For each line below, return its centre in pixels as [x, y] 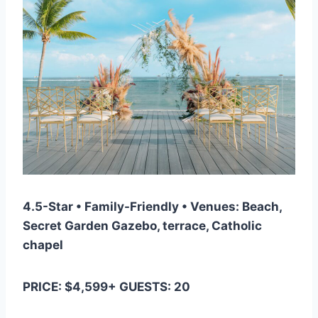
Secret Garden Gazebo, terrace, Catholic [142, 226]
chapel [43, 245]
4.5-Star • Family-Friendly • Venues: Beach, [152, 207]
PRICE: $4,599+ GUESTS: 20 [106, 287]
